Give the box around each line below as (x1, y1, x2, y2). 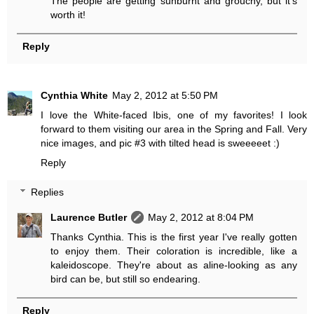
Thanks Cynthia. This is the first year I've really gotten (50, 231, 297, 243)
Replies (31, 186, 64, 198)
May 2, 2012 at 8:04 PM (148, 211, 254, 223)
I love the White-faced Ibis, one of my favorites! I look (41, 109, 307, 121)
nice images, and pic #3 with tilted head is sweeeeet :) (41, 137, 280, 149)
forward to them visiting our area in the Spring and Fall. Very (41, 123, 307, 135)
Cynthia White (41, 90, 108, 102)
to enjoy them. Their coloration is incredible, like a (50, 245, 297, 257)
